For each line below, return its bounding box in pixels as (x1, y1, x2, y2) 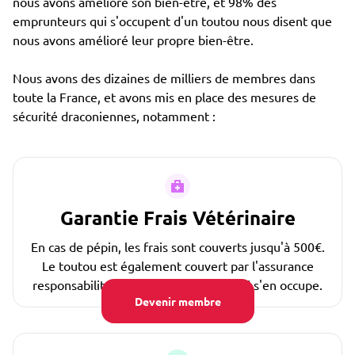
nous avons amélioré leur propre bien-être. (13, 32, 254, 48)
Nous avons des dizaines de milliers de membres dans (13, 70, 315, 86)
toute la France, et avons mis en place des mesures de (13, 89, 316, 105)
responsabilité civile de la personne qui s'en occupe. (32, 277, 323, 292)
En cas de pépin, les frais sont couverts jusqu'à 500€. (30, 239, 325, 254)
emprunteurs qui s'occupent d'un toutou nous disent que (13, 13, 332, 29)
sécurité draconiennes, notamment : (13, 108, 216, 124)
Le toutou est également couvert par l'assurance (41, 258, 314, 273)
